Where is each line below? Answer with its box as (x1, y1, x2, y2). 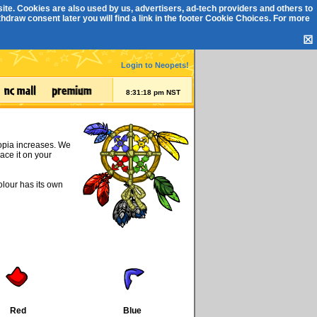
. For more (269, 13, 310, 23)
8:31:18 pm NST (126, 88, 180, 96)
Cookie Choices (205, 13, 269, 23)
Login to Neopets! (121, 61, 189, 69)
